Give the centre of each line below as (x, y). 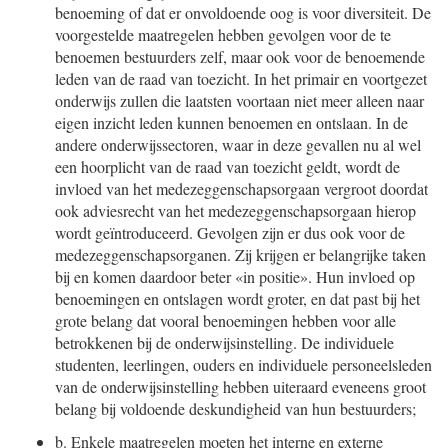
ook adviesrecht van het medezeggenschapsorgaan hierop (235, 210)
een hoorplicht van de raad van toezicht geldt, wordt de (227, 166)
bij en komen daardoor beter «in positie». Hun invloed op (235, 276)
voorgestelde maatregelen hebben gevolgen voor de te (223, 34)
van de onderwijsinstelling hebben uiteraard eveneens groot (240, 386)
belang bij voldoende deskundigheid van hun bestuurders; (235, 408)
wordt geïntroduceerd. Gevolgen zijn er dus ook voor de (230, 232)
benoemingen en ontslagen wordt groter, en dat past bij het (237, 298)
